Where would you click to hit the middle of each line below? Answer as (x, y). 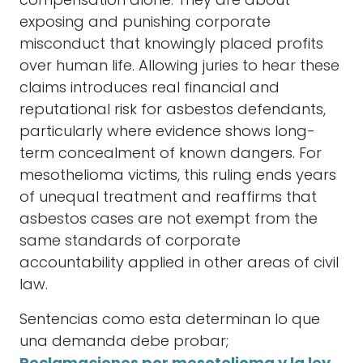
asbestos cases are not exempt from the (169, 220)
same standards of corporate (130, 242)
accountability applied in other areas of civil (179, 264)
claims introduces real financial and (149, 89)
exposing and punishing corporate (145, 23)
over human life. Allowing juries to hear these (179, 67)
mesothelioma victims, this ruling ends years (178, 176)
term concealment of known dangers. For (171, 154)
